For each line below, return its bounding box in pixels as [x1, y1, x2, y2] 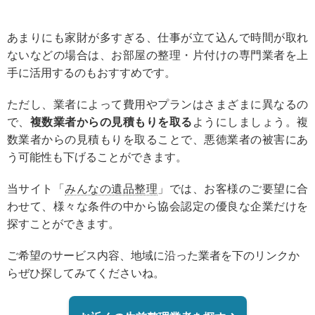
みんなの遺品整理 [65, 182, 158, 195]
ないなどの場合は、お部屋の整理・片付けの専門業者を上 [7, 49, 308, 61]
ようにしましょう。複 [192, 115, 309, 128]
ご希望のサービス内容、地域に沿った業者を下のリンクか [7, 249, 300, 262]
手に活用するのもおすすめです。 [7, 66, 176, 79]
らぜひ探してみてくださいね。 [7, 266, 165, 279]
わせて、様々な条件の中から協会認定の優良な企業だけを [7, 200, 308, 212]
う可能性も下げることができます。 [7, 150, 187, 163]
